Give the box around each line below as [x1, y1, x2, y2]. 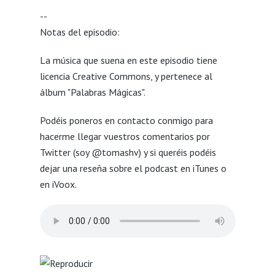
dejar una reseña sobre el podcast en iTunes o [39, 161, 227, 174]
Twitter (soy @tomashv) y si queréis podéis [39, 145, 216, 158]
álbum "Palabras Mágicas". [39, 85, 145, 98]
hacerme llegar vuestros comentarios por [39, 130, 210, 142]
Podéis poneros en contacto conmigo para [39, 114, 213, 126]
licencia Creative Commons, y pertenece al [39, 69, 212, 82]
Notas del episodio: [39, 25, 120, 38]
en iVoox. [39, 177, 77, 190]
